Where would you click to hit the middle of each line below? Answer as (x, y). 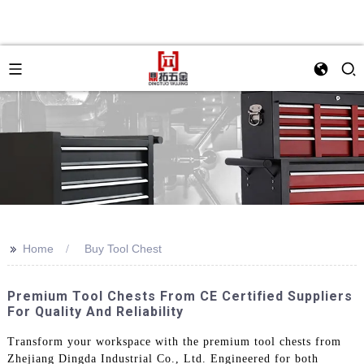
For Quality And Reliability (95, 312)
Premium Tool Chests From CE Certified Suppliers (180, 296)
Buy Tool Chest (123, 249)
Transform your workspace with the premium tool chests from (174, 341)
